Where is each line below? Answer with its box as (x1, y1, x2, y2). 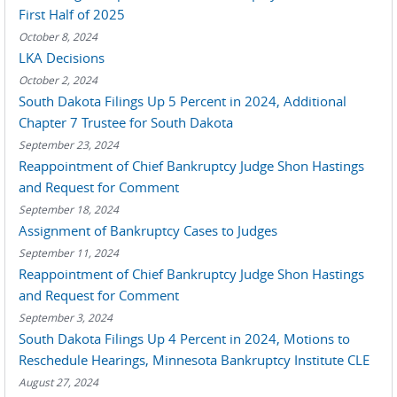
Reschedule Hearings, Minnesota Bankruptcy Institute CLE (19, 351, 370, 369)
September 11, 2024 (19, 245, 119, 260)
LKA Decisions (19, 49, 105, 66)
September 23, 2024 (19, 137, 119, 152)
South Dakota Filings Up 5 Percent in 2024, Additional (19, 92, 346, 110)
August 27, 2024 (19, 375, 98, 389)
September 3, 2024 (19, 310, 113, 324)
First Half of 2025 (19, 5, 125, 23)
